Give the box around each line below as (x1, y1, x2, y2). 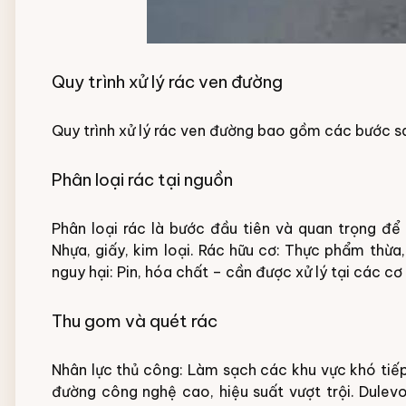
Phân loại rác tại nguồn (52, 169, 233, 190)
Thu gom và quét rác (52, 310, 217, 332)
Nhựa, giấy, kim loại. (52, 241, 194, 259)
